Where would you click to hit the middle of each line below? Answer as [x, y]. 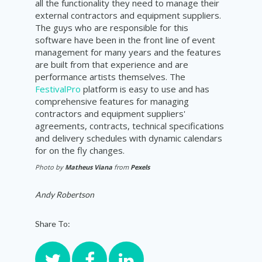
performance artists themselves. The [110, 77]
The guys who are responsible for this [112, 28]
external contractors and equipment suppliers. [128, 15]
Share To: [53, 224]
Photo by [50, 167]
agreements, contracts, [84, 126]
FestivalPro [58, 89]
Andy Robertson [65, 195]
